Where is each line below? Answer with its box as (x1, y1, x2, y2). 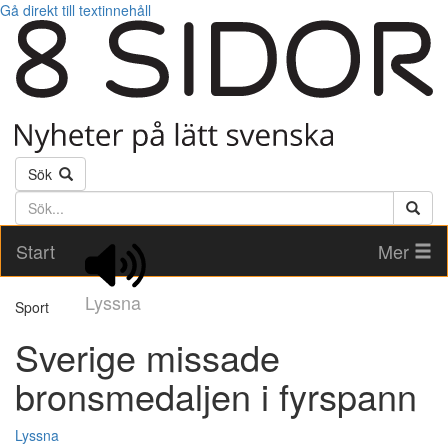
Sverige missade (15, 331, 280, 383)
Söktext (14, 190, 66, 211)
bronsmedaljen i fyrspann (15, 370, 417, 422)
